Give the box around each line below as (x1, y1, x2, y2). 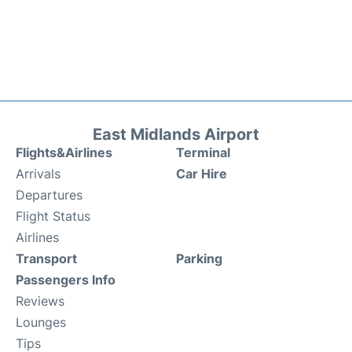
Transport (16, 251, 77, 266)
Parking (176, 251, 222, 266)
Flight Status (16, 208, 90, 224)
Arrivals (16, 166, 60, 181)
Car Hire (176, 166, 227, 181)
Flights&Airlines (16, 145, 112, 160)
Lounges (16, 314, 66, 330)
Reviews (16, 293, 64, 309)
